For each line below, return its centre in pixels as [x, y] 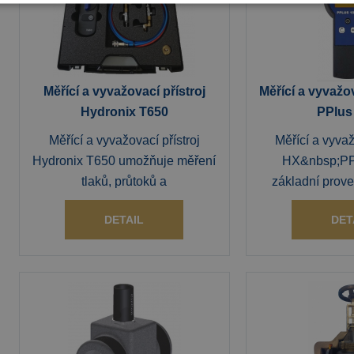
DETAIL [124, 220]
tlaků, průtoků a [124, 181]
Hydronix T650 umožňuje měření [124, 161]
